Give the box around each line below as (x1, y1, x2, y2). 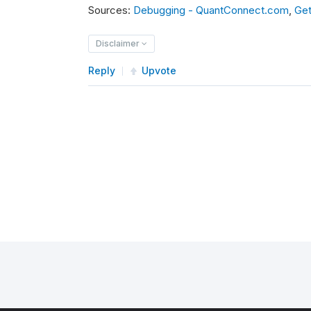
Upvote (142, 65, 176, 77)
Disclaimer (96, 38, 142, 49)
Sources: (88, 3, 133, 17)
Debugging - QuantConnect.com (133, 3, 289, 17)
